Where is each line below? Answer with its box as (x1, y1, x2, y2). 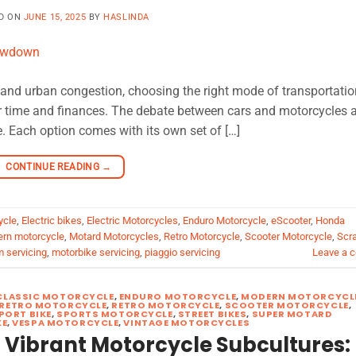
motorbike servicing (52, 246, 140, 259)
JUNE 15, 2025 (23, 11, 87, 22)
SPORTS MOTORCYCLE (56, 307, 173, 320)
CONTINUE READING (6, 161, 103, 172)
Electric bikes (21, 215, 82, 227)
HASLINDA (103, 11, 149, 22)
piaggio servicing (145, 246, 220, 259)
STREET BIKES (177, 307, 247, 320)
